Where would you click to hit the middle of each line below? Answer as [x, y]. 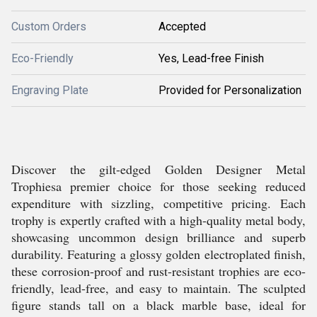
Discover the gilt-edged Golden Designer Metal [158, 169]
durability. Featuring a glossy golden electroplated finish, [158, 254]
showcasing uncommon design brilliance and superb [158, 237]
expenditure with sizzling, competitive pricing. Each [158, 203]
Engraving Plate [50, 90]
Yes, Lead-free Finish [211, 58]
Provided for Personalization [230, 90]
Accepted [182, 27]
